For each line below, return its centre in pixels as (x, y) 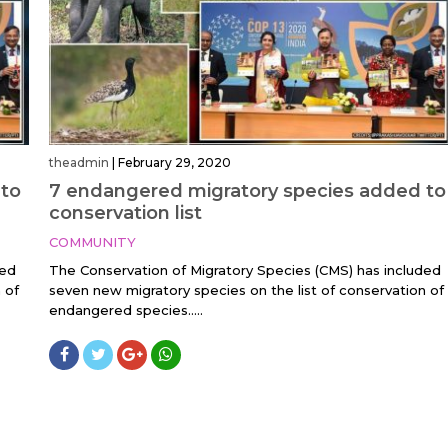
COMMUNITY (92, 242)
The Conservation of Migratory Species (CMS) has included (245, 270)
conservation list (125, 213)
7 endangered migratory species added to (247, 191)
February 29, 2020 (174, 163)
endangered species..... (126, 310)
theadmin (79, 163)
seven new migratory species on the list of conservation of (246, 290)
